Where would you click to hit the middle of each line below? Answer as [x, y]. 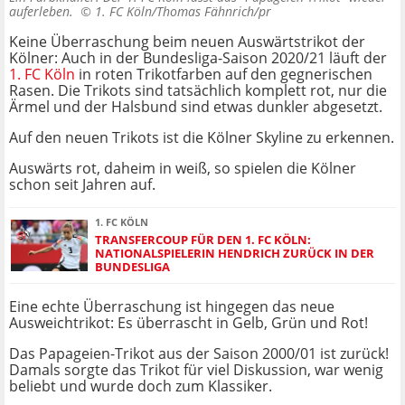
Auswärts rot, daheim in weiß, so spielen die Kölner [183, 169]
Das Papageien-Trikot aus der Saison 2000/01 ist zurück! [199, 354]
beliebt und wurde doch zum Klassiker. [141, 386]
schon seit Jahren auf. [82, 185]
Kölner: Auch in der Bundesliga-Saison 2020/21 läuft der [198, 58]
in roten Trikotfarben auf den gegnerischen [224, 75]
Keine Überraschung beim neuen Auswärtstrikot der [187, 42]
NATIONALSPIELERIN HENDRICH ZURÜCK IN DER [235, 254]
